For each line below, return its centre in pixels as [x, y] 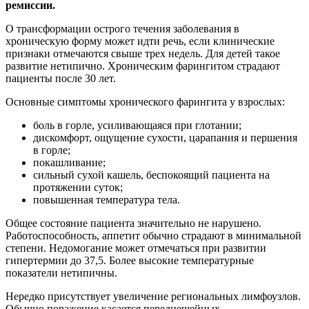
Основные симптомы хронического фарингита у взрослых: [145, 101]
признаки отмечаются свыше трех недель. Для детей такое [143, 53]
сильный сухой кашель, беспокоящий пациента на [151, 175]
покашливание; [69, 162]
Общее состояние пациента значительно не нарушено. [133, 223]
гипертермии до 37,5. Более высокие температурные [130, 260]
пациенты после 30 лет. [61, 78]
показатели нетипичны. [61, 272]
